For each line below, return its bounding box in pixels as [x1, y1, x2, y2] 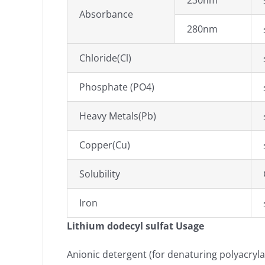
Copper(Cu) [79, 138, 130, 151]
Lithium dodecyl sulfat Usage [67, 219, 204, 232]
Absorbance [79, 8, 133, 21]
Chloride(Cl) [79, 51, 131, 64]
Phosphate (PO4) [79, 80, 154, 93]
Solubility [79, 167, 120, 180]
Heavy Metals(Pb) [79, 109, 156, 122]
